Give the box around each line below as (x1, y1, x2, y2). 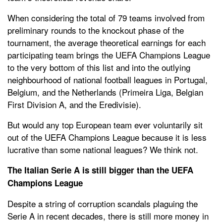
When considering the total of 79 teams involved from (7, 11, 205, 24)
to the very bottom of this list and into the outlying (7, 61, 190, 74)
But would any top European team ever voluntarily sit (7, 118, 203, 131)
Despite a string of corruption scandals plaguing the (7, 197, 198, 210)
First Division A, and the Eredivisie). (7, 98, 141, 111)
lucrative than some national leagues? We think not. (7, 143, 198, 156)
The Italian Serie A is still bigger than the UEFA (7, 164, 193, 176)
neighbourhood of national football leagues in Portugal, (7, 73, 208, 86)
